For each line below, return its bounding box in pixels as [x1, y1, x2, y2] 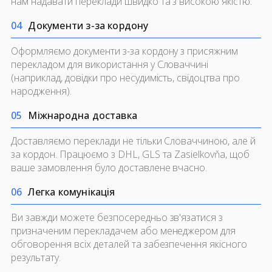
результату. [11, 251, 61, 265]
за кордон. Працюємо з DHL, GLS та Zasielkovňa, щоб [11, 148, 250, 161]
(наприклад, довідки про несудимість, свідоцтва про [11, 71, 240, 85]
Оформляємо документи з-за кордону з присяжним [11, 44, 239, 58]
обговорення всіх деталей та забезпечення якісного [11, 237, 248, 251]
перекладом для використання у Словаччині [11, 58, 209, 72]
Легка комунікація [28, 185, 115, 199]
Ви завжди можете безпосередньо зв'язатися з [11, 211, 223, 225]
